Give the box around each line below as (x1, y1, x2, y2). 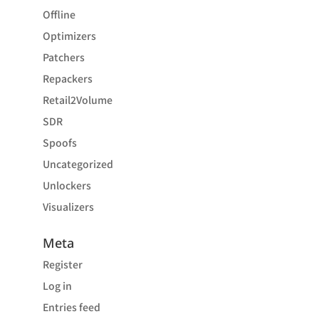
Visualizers (42, 199, 94, 214)
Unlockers (42, 178, 91, 192)
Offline (42, 7, 75, 21)
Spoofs (42, 135, 77, 150)
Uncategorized (42, 157, 113, 171)
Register (42, 257, 83, 271)
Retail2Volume (42, 93, 113, 107)
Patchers (42, 50, 85, 64)
